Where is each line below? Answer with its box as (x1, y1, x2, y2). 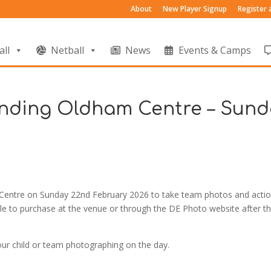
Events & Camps (178, 44, 251, 57)
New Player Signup (163, 4, 227, 14)
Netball (51, 44, 84, 57)
